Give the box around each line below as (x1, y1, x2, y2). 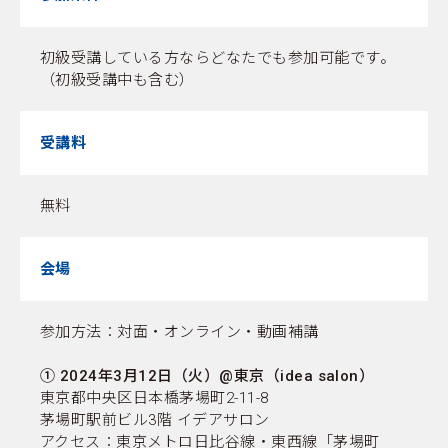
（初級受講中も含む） (40, 70, 195, 89)
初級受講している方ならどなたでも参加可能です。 (40, 48, 396, 67)
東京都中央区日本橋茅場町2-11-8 (40, 388, 285, 407)
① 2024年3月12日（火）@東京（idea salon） (40, 366, 375, 385)
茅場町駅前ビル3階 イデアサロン (40, 410, 270, 429)
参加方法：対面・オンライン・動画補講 (40, 322, 319, 341)
